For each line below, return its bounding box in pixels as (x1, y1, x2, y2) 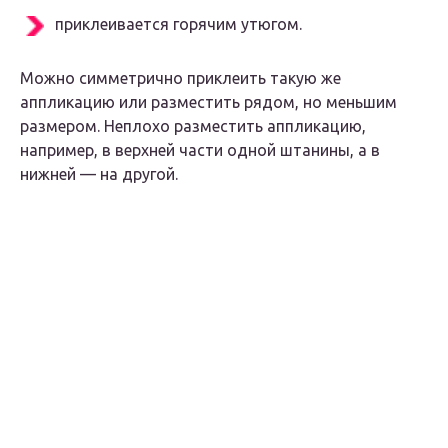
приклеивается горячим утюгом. (55, 15, 302, 34)
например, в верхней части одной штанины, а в (20, 141, 380, 160)
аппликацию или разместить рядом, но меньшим (20, 93, 397, 112)
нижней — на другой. (20, 165, 178, 184)
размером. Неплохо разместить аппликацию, (20, 117, 366, 136)
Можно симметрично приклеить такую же (20, 69, 341, 88)
